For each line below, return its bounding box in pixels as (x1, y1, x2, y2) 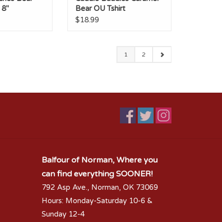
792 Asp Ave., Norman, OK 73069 (41, 182, 158, 192)
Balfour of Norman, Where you (41, 155, 158, 165)
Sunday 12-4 (41, 209, 85, 219)
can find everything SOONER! (41, 168, 153, 179)
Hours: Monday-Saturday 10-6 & (41, 196, 153, 205)
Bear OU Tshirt (75, 3, 125, 13)
